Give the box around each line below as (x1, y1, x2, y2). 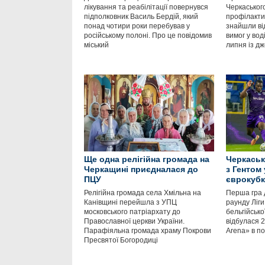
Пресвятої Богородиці (84, 236, 158, 244)
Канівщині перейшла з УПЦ (84, 198, 177, 206)
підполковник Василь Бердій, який (84, 12, 198, 21)
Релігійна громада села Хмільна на (84, 189, 201, 197)
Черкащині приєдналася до (84, 164, 198, 174)
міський (84, 41, 109, 49)
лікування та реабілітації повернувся (84, 3, 208, 11)
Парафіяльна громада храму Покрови (84, 227, 211, 235)
